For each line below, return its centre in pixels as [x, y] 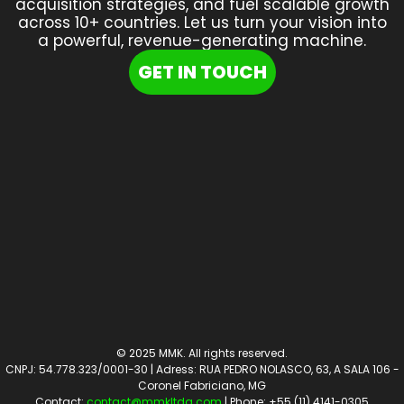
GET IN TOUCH [202, 72]
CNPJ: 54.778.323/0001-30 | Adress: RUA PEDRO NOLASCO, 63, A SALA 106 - [202, 369]
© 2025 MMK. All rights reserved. [202, 353]
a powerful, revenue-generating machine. [202, 41]
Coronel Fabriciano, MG [202, 386]
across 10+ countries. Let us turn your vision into [202, 23]
